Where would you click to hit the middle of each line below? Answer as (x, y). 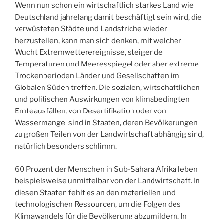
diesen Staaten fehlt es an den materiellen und (95, 192)
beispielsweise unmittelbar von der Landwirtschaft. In (107, 181)
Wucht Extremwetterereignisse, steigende (89, 53)
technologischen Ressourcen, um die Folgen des (98, 204)
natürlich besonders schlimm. (66, 146)
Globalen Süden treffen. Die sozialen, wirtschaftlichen (107, 88)
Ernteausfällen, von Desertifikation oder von (90, 111)
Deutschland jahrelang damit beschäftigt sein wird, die (108, 17)
